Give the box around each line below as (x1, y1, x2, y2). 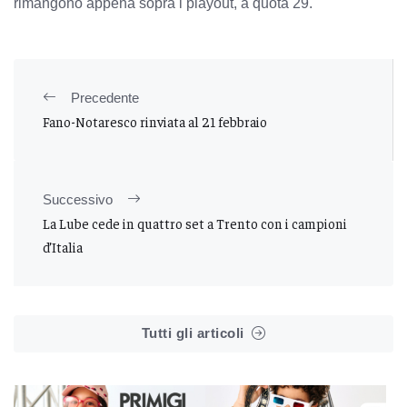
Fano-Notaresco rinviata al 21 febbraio (43, 112, 267, 130)
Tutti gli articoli (141, 324, 244, 341)
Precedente (71, 89, 139, 105)
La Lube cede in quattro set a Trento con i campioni (43, 213, 347, 232)
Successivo (43, 191, 113, 207)
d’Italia (43, 237, 83, 255)
